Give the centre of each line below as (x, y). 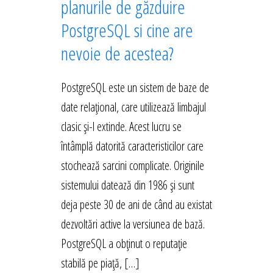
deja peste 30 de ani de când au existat (136, 205)
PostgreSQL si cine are (127, 30)
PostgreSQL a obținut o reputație (124, 244)
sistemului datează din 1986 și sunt (128, 185)
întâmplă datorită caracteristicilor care (132, 146)
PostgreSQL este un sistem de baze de (135, 88)
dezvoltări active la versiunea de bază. (133, 224)
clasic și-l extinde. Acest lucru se (121, 127)
